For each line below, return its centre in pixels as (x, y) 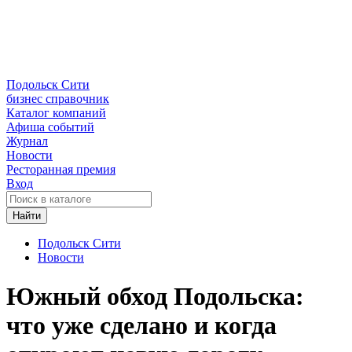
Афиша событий (50, 127)
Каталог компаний (56, 113)
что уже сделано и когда (141, 325)
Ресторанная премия (61, 170)
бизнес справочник (58, 99)
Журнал (27, 141)
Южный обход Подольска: (155, 296)
